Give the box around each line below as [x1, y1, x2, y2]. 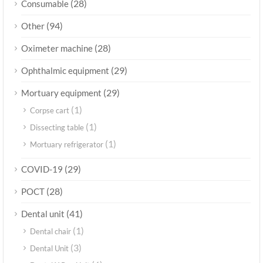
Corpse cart [30, 106, 69, 116]
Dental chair [30, 227, 71, 237]
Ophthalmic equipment [21, 65, 109, 76]
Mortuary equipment [21, 87, 102, 99]
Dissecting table [30, 123, 84, 133]
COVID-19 [21, 164, 63, 175]
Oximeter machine [21, 43, 93, 54]
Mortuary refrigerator [30, 140, 103, 150]
